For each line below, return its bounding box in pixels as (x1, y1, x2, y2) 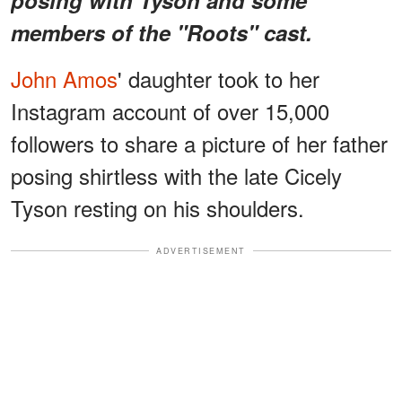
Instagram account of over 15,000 (11, 94, 329, 127)
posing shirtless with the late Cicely (11, 159, 342, 191)
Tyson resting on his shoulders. (11, 191, 304, 223)
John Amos (11, 62, 118, 94)
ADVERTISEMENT (156, 244, 246, 257)
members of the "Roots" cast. (11, 16, 312, 48)
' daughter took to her (118, 62, 319, 94)
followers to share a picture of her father (11, 127, 388, 159)
